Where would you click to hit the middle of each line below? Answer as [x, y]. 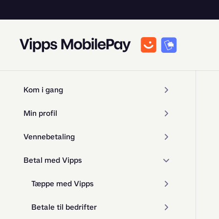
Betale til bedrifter [64, 207]
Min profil [40, 113]
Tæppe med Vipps [62, 184]
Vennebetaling [49, 137]
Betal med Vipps [53, 160]
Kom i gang [43, 90]
